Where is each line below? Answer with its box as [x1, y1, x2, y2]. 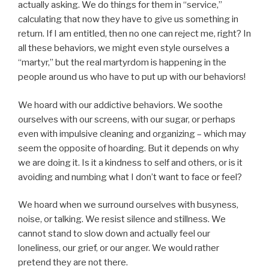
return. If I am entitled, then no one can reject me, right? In [18, 28, 251, 40]
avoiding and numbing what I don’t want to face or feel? [18, 171, 242, 183]
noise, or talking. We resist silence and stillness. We [18, 214, 226, 225]
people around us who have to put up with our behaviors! [18, 71, 246, 83]
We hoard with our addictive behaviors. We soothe [18, 99, 223, 110]
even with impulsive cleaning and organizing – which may [18, 128, 246, 139]
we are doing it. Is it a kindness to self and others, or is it [18, 157, 243, 168]
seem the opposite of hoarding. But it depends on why [18, 142, 239, 154]
